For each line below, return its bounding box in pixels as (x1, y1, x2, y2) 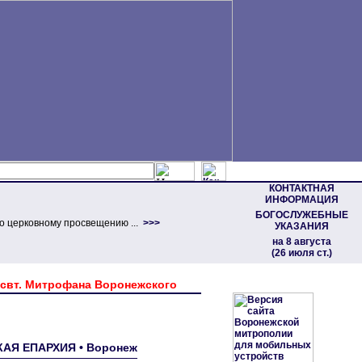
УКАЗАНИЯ (274, 221, 329, 232)
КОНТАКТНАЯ (268, 183, 335, 194)
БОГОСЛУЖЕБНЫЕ (255, 209, 348, 221)
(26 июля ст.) (271, 247, 332, 259)
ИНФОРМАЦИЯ (264, 194, 339, 205)
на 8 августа (271, 236, 331, 247)
